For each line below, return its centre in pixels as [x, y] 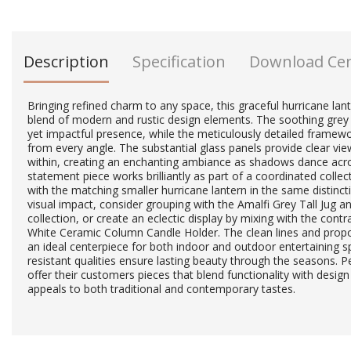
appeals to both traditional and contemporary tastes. [161, 289]
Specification [179, 62]
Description [66, 62]
